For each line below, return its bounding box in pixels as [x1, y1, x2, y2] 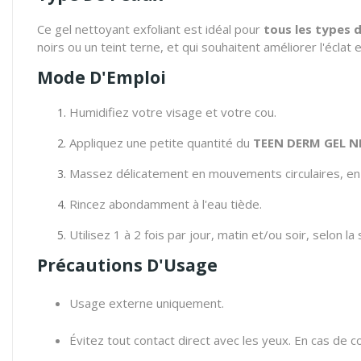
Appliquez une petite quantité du [69, 135, 253, 151]
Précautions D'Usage [37, 254, 218, 276]
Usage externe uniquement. [69, 295, 224, 311]
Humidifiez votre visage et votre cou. [69, 104, 276, 120]
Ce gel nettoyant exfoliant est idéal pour [37, 21, 263, 37]
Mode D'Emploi [37, 66, 166, 89]
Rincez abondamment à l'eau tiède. [69, 196, 262, 212]
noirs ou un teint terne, [37, 39, 164, 55]
